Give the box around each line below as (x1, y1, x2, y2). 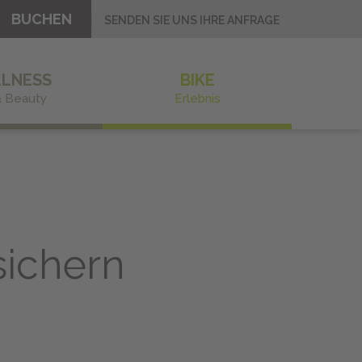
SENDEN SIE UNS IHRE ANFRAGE (104, 14, 280, 27)
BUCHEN (11, 11, 72, 27)
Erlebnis (174, 91, 221, 106)
